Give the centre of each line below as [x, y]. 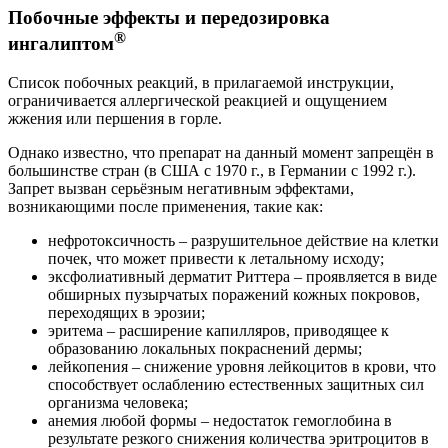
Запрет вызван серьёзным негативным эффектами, [181, 188]
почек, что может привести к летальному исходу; [216, 258]
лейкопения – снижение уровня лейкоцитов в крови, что [242, 366]
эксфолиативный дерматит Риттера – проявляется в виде [242, 276]
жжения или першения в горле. [115, 118]
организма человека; [118, 402]
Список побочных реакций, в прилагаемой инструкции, [201, 82]
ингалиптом [61, 43]
